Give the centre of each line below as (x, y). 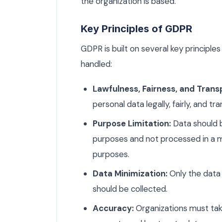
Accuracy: (113, 208)
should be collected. (130, 189)
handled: (96, 64)
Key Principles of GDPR (137, 29)
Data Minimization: (130, 174)
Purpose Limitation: (132, 124)
